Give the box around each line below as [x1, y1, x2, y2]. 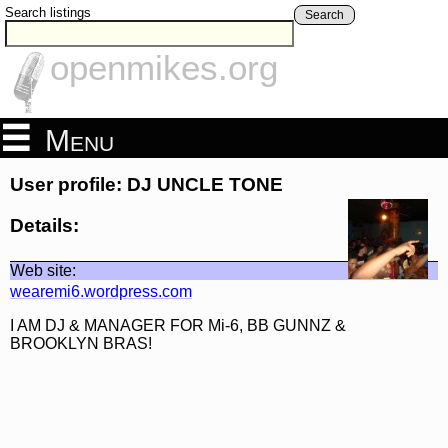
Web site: [10, 261, 76, 279]
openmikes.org [50, 48, 278, 88]
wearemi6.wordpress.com [10, 282, 192, 300]
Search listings [5, 5, 91, 20]
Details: [10, 214, 79, 236]
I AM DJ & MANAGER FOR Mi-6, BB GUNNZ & [10, 316, 346, 334]
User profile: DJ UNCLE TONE [10, 174, 283, 196]
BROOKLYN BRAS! [10, 334, 152, 352]
